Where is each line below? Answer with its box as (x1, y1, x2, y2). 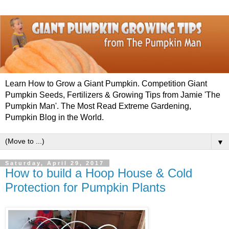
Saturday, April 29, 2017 (5, 160, 104, 167)
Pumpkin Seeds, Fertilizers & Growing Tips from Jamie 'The (5, 90, 220, 100)
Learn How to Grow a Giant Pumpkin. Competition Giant (5, 79, 207, 88)
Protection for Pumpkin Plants (5, 180, 166, 195)
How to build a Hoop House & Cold (5, 166, 192, 180)
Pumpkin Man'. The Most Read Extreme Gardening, (5, 102, 191, 111)
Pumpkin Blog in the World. (5, 113, 104, 122)
